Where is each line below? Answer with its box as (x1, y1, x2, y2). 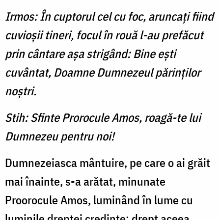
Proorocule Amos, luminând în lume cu (5, 192, 193, 208)
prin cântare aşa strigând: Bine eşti (5, 46, 176, 62)
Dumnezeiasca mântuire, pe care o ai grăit (5, 155, 210, 171)
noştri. (5, 83, 36, 99)
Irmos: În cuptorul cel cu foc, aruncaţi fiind (5, 8, 214, 25)
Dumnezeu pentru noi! (5, 128, 114, 144)
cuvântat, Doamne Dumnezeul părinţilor (5, 64, 200, 81)
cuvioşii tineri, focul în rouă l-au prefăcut (5, 27, 203, 43)
